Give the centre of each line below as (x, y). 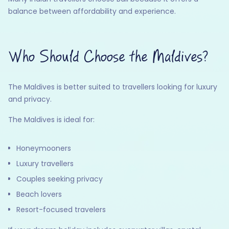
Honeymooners (44, 148)
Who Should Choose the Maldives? (108, 57)
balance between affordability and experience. (92, 11)
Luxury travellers (45, 163)
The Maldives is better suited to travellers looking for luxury (113, 87)
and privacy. (30, 99)
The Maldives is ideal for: (51, 119)
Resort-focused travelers (61, 209)
